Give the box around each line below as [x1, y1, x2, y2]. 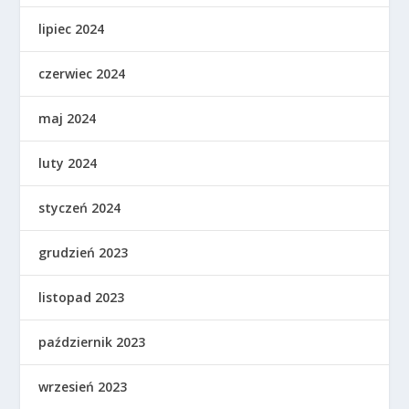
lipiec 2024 [38, 20, 105, 38]
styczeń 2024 [38, 199, 121, 217]
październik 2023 [38, 333, 146, 351]
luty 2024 [38, 154, 98, 173]
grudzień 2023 [38, 244, 129, 262]
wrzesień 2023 [38, 378, 128, 396]
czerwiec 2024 [38, 65, 126, 83]
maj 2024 [38, 110, 97, 128]
